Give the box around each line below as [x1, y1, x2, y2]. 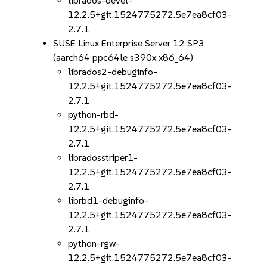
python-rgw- [68, 238, 120, 249]
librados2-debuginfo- [68, 66, 158, 77]
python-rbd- [68, 109, 119, 120]
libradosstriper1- [68, 152, 138, 163]
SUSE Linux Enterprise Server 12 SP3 [53, 38, 205, 49]
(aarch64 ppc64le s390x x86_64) [53, 52, 194, 63]
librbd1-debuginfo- [68, 195, 149, 206]
